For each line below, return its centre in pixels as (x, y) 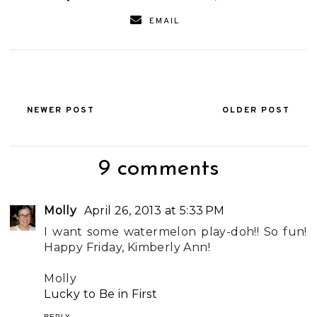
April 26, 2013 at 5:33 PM (154, 211)
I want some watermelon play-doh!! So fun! (175, 232)
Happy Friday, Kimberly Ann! (127, 248)
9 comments (158, 169)
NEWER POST (61, 111)
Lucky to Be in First (101, 294)
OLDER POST (256, 111)
